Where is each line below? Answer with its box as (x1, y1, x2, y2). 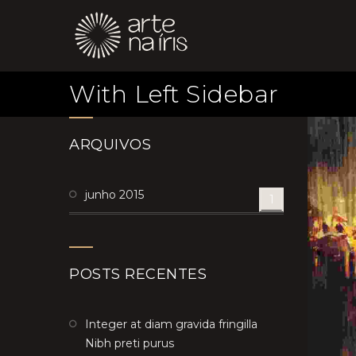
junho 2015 (85, 188, 144, 202)
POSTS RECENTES (69, 265, 207, 283)
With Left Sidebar (69, 79, 279, 109)
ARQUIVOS (69, 136, 151, 153)
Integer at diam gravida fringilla (85, 317, 257, 331)
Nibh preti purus (85, 336, 174, 350)
